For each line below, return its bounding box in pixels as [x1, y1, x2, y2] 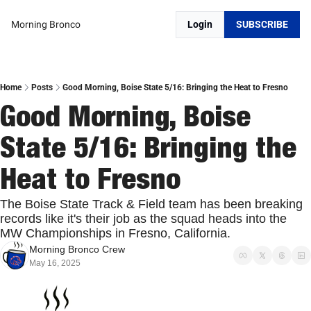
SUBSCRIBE [236, 19, 288, 30]
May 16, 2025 [29, 258, 81, 268]
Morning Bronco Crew [29, 244, 125, 255]
